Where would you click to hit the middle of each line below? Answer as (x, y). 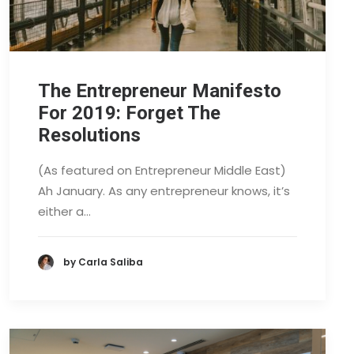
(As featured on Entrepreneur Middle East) (162, 170)
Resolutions (89, 135)
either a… (64, 211)
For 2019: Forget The (129, 113)
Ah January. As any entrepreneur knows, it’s (164, 190)
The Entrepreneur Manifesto (160, 90)
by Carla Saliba (103, 262)
